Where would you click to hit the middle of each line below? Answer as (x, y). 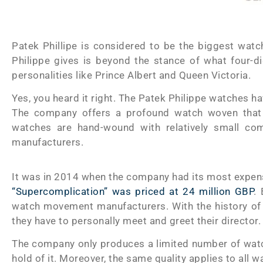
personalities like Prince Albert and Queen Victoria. (131, 75)
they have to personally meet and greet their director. (136, 220)
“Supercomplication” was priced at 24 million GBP (133, 191)
